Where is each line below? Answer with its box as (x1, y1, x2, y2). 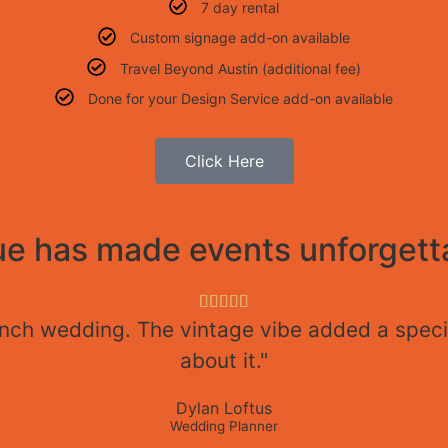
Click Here (184, 151, 264, 172)
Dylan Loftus (176, 398, 272, 419)
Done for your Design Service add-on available (87, 90, 393, 108)
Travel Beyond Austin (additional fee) (119, 59, 361, 77)
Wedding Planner (170, 418, 278, 435)
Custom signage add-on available (130, 29, 351, 47)
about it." (180, 348, 268, 374)
